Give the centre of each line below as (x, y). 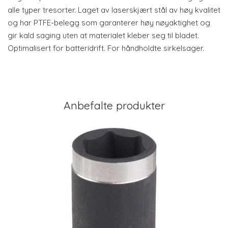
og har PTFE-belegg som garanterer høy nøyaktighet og (109, 23)
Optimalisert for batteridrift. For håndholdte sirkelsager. (106, 48)
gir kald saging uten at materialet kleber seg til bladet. (103, 35)
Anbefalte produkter (114, 105)
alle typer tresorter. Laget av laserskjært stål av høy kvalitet (114, 10)
